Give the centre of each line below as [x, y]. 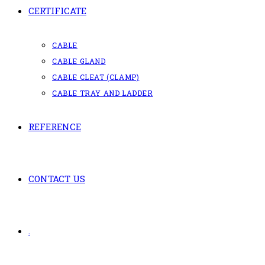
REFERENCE [55, 127]
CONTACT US [57, 179]
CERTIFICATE [57, 11]
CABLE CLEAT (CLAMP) [96, 77]
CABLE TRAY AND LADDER [103, 93]
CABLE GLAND [79, 61]
